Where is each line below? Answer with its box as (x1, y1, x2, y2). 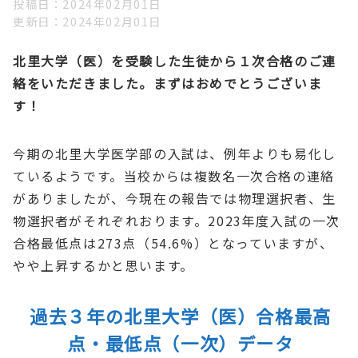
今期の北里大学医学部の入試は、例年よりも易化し (13, 143, 336, 163)
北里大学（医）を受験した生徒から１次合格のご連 (13, 50, 336, 70)
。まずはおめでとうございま (139, 73, 323, 93)
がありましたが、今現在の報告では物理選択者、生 (13, 188, 336, 208)
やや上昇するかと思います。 (13, 255, 194, 275)
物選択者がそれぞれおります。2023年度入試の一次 (13, 210, 341, 230)
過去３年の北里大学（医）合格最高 (30, 302, 332, 328)
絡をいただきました (13, 73, 140, 93)
